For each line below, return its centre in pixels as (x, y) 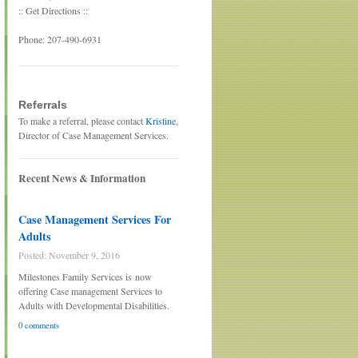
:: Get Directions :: (53, 10)
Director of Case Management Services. (93, 135)
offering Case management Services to (90, 290)
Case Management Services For (95, 219)
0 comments (39, 325)
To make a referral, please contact (82, 121)
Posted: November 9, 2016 (69, 255)
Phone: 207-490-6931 (60, 39)
